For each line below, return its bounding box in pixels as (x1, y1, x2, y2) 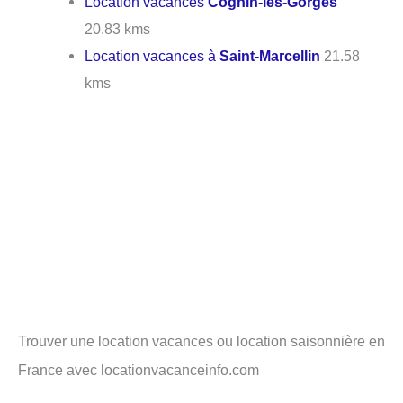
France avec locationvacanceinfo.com (18, 362, 259, 379)
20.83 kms (85, 20, 151, 37)
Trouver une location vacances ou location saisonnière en (18, 333, 385, 350)
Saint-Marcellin (219, 47, 321, 64)
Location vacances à (85, 47, 220, 64)
